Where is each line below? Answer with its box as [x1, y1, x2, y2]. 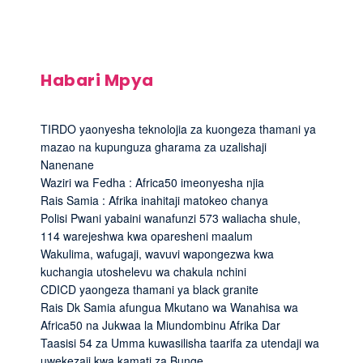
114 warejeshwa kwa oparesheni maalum [41, 227, 253, 244]
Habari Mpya [41, 68, 154, 92]
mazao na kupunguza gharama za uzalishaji [41, 138, 267, 155]
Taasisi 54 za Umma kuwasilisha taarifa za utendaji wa [41, 334, 319, 351]
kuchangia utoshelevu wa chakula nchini [41, 263, 246, 280]
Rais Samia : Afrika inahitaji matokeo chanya [41, 191, 268, 208]
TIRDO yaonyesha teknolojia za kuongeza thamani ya [41, 120, 316, 137]
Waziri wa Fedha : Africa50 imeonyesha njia [41, 173, 264, 190]
